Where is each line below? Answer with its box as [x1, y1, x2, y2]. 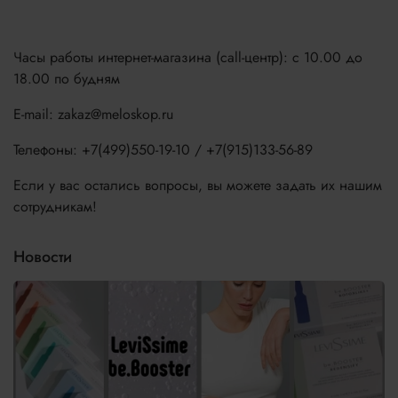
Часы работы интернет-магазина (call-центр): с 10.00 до [13, 46, 362, 68]
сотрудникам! [13, 195, 97, 217]
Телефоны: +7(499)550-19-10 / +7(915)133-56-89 [13, 139, 313, 160]
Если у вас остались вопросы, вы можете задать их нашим [13, 174, 382, 195]
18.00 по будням [13, 68, 120, 89]
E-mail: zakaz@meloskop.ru [13, 103, 173, 124]
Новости [13, 244, 72, 268]
